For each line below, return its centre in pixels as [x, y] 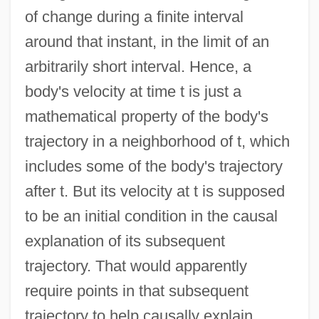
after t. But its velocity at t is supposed [155, 191]
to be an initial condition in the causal [151, 216]
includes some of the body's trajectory [153, 166]
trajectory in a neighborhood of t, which [157, 141]
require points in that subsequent [136, 291]
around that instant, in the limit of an [147, 41]
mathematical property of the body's [146, 116]
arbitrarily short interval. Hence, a [138, 66]
